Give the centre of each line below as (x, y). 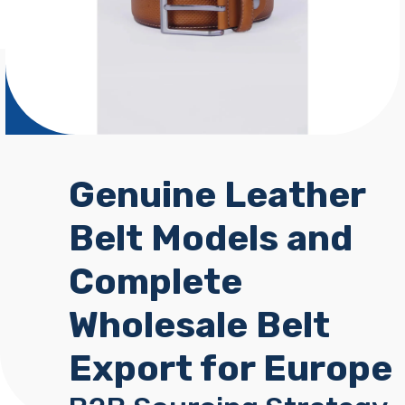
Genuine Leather (217, 195)
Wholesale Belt (199, 325)
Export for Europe (231, 368)
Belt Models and (211, 238)
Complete (155, 282)
